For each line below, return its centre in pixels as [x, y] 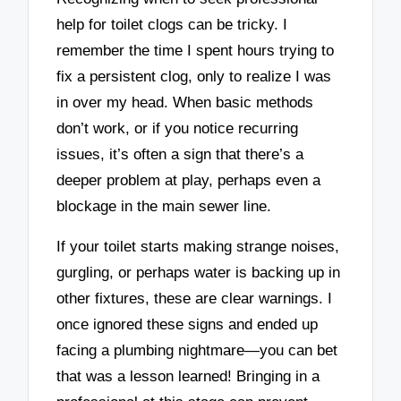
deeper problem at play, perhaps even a [189, 181]
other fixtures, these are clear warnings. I [195, 298]
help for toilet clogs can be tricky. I [172, 25]
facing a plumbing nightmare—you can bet [197, 350]
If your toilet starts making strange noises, [198, 246]
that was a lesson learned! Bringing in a [188, 376]
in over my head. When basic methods [185, 103]
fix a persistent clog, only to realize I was [194, 77]
